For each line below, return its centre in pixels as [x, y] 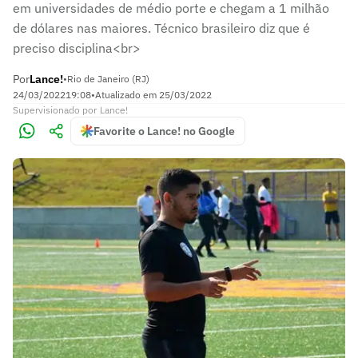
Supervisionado [46, 110]
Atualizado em [127, 95]
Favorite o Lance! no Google [164, 131]
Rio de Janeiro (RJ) [108, 79]
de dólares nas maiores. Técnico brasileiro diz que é [161, 28]
